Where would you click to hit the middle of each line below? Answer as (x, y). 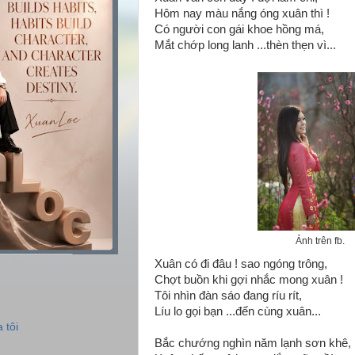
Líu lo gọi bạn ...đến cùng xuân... (238, 312)
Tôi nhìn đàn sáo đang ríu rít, (228, 296)
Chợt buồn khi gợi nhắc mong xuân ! (249, 280)
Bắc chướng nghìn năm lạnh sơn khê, (253, 344)
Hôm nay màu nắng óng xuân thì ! (242, 13)
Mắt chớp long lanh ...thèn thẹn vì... (245, 45)
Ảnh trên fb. (320, 241)
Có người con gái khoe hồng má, (239, 29)
